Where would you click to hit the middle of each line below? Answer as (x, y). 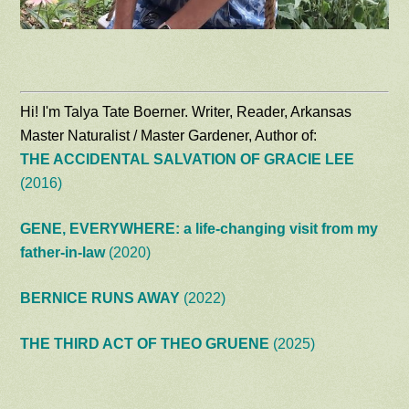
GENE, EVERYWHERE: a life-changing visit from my (199, 228)
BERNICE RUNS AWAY (100, 298)
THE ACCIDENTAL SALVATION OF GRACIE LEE (188, 159)
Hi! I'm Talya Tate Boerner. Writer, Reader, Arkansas (186, 111)
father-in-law (63, 252)
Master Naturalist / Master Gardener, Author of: (169, 135)
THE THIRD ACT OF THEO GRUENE (145, 343)
